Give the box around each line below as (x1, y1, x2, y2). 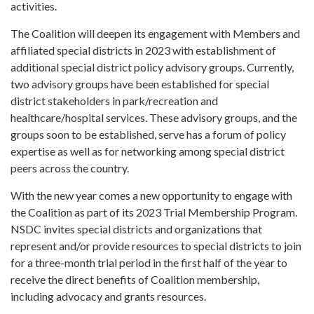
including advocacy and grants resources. (11, 289, 206, 303)
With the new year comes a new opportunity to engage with (11, 188, 292, 202)
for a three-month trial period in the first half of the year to (11, 255, 287, 269)
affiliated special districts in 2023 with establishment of (11, 43, 276, 57)
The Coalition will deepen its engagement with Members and (11, 26, 300, 40)
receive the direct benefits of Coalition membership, (11, 272, 259, 286)
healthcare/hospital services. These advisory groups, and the (11, 110, 297, 124)
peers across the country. (11, 161, 129, 175)
